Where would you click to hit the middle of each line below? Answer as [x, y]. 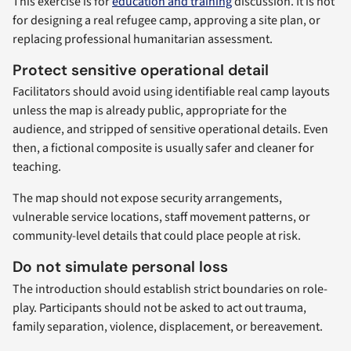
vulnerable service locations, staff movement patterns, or [161, 217]
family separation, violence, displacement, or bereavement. [168, 326]
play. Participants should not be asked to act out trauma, [159, 308]
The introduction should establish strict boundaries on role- [170, 289]
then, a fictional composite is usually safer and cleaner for [163, 148]
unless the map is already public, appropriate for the [150, 111]
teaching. [37, 167]
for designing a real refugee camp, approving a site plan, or [166, 20]
